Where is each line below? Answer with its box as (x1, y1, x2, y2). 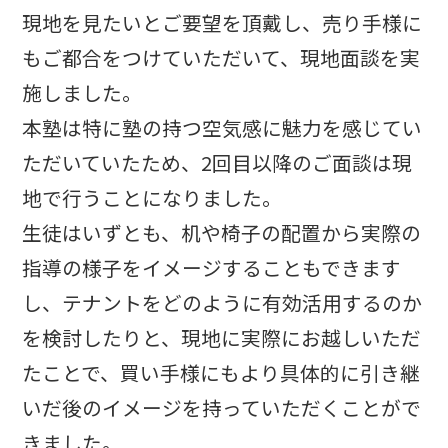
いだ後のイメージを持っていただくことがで (22, 392, 422, 422)
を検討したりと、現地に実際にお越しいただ (22, 322, 422, 352)
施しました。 (22, 77, 143, 107)
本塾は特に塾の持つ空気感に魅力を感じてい (22, 112, 423, 142)
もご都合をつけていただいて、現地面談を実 (22, 42, 421, 72)
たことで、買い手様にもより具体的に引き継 (22, 357, 421, 387)
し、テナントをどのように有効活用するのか (22, 287, 423, 317)
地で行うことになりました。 (22, 182, 283, 212)
